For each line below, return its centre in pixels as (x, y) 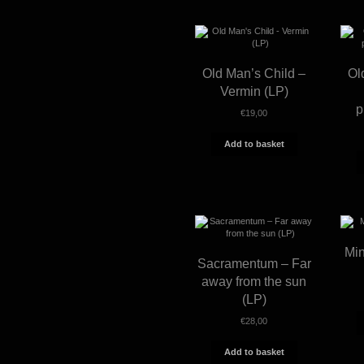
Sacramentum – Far (254, 263)
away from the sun (254, 281)
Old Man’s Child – (254, 73)
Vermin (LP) (254, 91)
